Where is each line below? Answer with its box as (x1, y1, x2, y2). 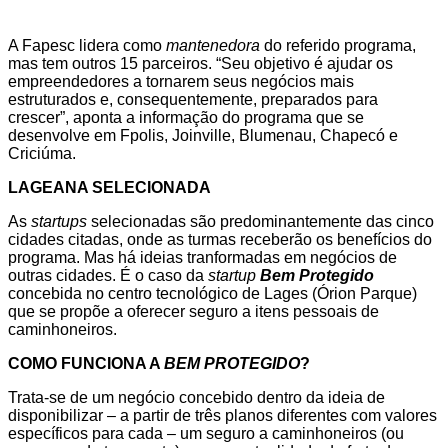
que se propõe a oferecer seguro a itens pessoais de (8, 303, 379, 321)
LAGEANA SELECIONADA (8, 179, 211, 197)
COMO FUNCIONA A (8, 355, 164, 373)
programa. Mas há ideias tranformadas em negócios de (8, 249, 397, 267)
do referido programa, (260, 37, 416, 55)
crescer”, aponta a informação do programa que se (8, 109, 364, 127)
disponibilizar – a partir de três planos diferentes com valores (8, 407, 437, 425)
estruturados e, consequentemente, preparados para (8, 91, 378, 109)
